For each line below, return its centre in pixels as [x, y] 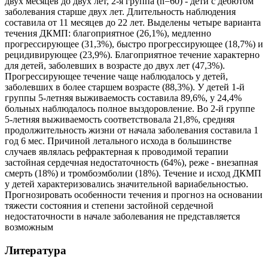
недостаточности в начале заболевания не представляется [122, 217]
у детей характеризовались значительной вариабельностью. [127, 184]
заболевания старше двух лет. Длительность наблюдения [120, 12]
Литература [36, 251]
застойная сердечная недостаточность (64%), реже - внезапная [131, 163]
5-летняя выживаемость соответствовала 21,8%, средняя [120, 120]
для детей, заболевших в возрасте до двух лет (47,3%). [115, 66]
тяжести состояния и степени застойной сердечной [109, 206]
